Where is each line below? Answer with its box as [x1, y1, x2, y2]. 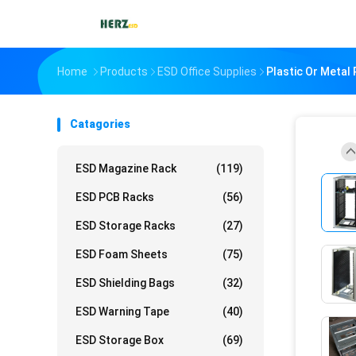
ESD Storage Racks [75, 219, 176, 232]
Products [100, 65, 148, 78]
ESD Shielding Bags [75, 277, 175, 289]
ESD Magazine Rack [75, 162, 176, 175]
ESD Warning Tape [75, 305, 169, 318]
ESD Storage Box [75, 334, 164, 346]
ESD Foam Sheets [75, 248, 168, 261]
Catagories [70, 118, 130, 130]
